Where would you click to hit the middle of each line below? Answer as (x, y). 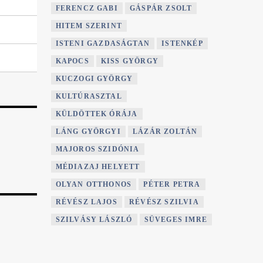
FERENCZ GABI (87, 9)
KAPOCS (72, 61)
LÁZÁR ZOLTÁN (165, 132)
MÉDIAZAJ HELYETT (98, 167)
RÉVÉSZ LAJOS (86, 202)
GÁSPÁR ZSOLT (161, 9)
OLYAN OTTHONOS (94, 185)
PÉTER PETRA (172, 185)
